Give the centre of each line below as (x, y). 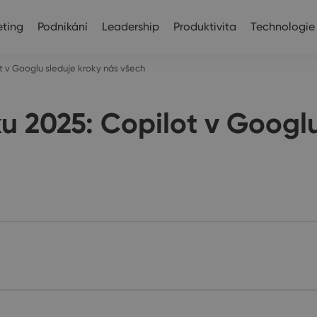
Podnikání (62, 26)
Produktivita (204, 26)
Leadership (130, 26)
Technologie (282, 26)
